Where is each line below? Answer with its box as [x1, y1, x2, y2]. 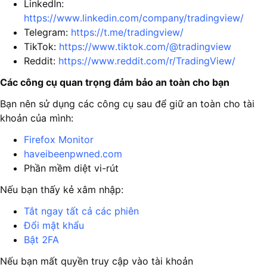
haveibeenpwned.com [24, 148, 122, 160]
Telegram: [24, 26, 71, 38]
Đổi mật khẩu [24, 219, 84, 231]
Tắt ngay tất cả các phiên [24, 205, 142, 217]
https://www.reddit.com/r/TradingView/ [58, 55, 235, 67]
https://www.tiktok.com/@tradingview [59, 41, 231, 52]
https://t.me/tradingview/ [71, 26, 184, 38]
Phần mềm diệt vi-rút [24, 162, 119, 174]
